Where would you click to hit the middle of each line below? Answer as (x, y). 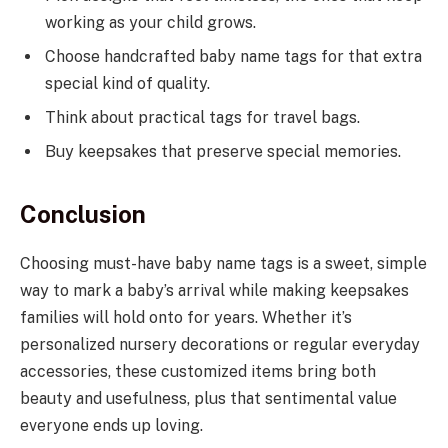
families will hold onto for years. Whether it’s (186, 317)
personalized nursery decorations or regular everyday (220, 344)
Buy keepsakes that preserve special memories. (223, 151)
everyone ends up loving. (115, 425)
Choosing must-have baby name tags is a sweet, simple (223, 263)
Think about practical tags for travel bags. (206, 117)
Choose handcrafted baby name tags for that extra (233, 56)
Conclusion (83, 213)
